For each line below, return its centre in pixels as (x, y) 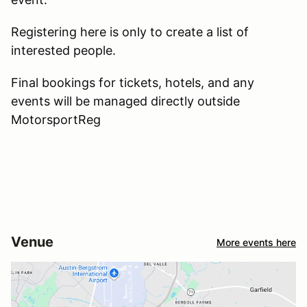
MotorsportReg (56, 120)
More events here (256, 242)
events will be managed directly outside (125, 101)
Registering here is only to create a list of (130, 32)
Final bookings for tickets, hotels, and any (133, 83)
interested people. (63, 51)
